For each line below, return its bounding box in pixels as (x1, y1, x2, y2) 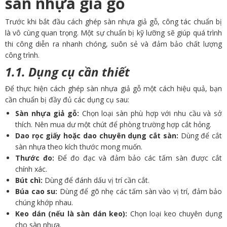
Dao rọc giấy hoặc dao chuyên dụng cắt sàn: (15, 131, 181, 141)
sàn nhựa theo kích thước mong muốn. (15, 142, 142, 152)
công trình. (5, 50, 40, 60)
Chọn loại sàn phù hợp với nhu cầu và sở (79, 108, 222, 119)
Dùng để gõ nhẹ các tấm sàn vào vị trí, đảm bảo (57, 186, 222, 197)
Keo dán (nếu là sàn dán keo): (15, 209, 130, 219)
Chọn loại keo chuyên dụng (130, 209, 222, 219)
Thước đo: (15, 153, 54, 163)
